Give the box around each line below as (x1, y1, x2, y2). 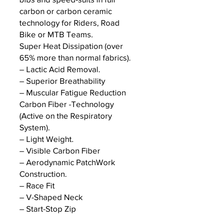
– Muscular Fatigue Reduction (19, 88, 126, 97)
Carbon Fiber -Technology (19, 99, 114, 109)
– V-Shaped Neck (19, 192, 83, 202)
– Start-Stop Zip (19, 204, 76, 214)
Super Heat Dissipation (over (19, 41, 123, 51)
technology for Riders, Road (19, 18, 120, 28)
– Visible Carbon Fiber (19, 146, 100, 155)
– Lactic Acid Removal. (19, 64, 100, 74)
